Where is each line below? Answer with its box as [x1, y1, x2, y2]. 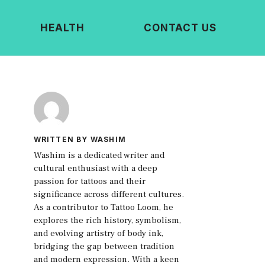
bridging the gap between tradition [33, 241, 174, 253]
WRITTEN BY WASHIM [33, 135, 126, 144]
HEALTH [40, 22, 85, 34]
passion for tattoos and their [33, 176, 146, 188]
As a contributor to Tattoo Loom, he [33, 202, 173, 214]
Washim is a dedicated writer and [33, 150, 164, 161]
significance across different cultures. [33, 189, 184, 201]
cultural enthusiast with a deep [33, 163, 157, 174]
